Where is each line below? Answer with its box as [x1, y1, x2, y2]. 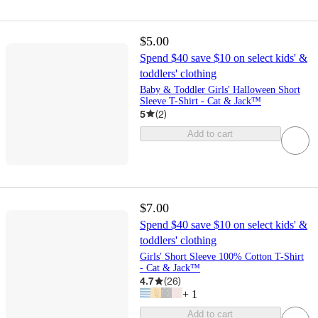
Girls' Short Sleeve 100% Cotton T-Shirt [139, 251, 304, 263]
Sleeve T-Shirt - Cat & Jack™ [139, 95, 261, 106]
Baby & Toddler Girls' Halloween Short [139, 84, 300, 95]
